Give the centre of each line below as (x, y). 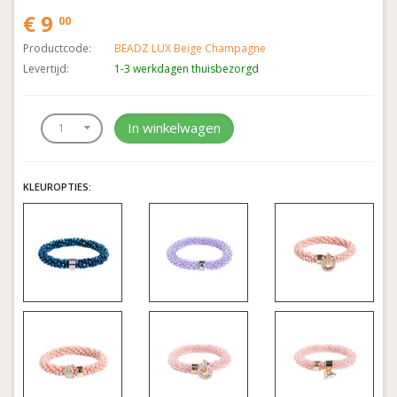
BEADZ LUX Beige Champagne (190, 48)
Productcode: (57, 48)
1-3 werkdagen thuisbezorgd (187, 68)
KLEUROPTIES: (57, 186)
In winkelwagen (174, 128)
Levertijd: (46, 68)
